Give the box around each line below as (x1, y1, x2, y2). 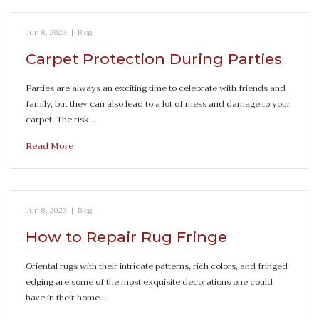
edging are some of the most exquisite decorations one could (26, 273, 273, 290)
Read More (26, 137, 74, 154)
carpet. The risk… (26, 111, 95, 127)
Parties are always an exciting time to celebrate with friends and (26, 80, 286, 96)
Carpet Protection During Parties (26, 49, 282, 68)
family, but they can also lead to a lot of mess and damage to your (26, 95, 291, 112)
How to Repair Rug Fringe (26, 227, 227, 246)
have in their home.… (26, 289, 108, 305)
